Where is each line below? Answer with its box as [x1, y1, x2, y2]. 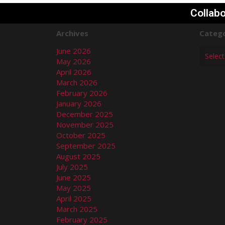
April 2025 [56, 193, 91, 203]
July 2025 [56, 161, 88, 172]
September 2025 [56, 140, 116, 151]
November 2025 [56, 119, 114, 130]
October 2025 [56, 130, 105, 140]
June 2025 [56, 172, 91, 182]
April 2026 [56, 66, 91, 77]
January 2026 [56, 98, 101, 108]
